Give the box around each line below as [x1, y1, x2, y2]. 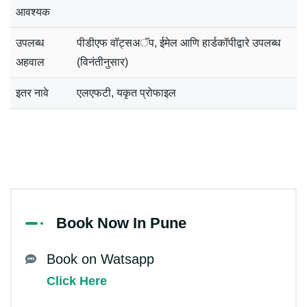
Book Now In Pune [56, 214, 186, 232]
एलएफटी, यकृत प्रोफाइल [77, 86, 176, 99]
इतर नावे [16, 86, 49, 99]
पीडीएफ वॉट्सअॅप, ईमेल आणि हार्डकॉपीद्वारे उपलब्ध [77, 36, 280, 49]
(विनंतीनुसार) [77, 56, 128, 68]
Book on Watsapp [47, 251, 154, 267]
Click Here [47, 273, 107, 288]
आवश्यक [16, 5, 50, 18]
